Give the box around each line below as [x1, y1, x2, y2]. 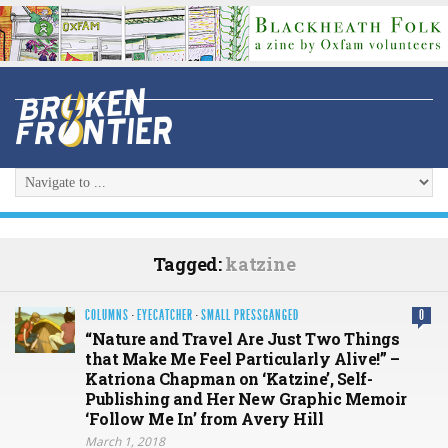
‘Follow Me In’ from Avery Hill [85, 408, 323, 430]
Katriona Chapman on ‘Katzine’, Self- [85, 368, 372, 390]
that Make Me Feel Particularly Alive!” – [85, 348, 399, 370]
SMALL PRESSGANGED [201, 307, 299, 325]
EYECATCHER [137, 307, 193, 325]
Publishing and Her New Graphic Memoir [85, 388, 407, 410]
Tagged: [152, 252, 226, 277]
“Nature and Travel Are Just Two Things [85, 328, 399, 350]
